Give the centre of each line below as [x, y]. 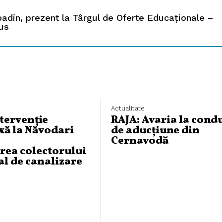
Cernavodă [140, 141]
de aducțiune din [155, 131]
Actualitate [128, 109]
